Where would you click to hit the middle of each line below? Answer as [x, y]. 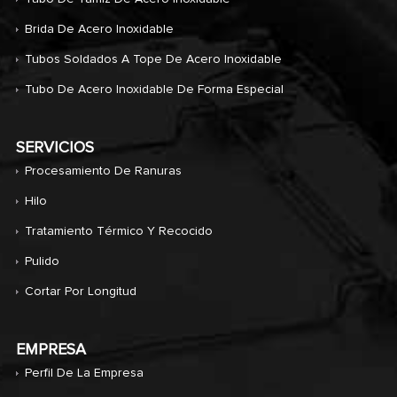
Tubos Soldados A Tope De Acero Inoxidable [153, 60]
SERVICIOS [54, 148]
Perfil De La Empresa [84, 374]
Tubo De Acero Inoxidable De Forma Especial [154, 90]
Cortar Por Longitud [80, 292]
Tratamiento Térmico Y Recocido [118, 232]
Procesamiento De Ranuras [103, 171]
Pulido [42, 262]
